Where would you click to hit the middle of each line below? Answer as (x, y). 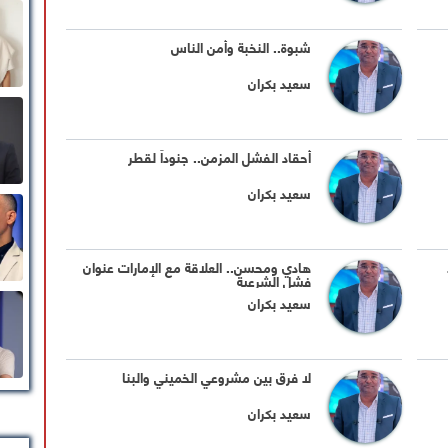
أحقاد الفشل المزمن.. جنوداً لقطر (220, 157)
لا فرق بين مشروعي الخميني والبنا (217, 377)
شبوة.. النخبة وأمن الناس (241, 47)
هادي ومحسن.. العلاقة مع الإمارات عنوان (197, 267)
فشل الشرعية (274, 281)
